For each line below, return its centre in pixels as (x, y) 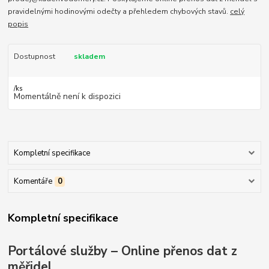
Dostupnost (34, 57)
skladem (89, 57)
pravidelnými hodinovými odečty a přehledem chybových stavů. (119, 12)
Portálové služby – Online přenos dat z (123, 251)
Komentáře (33, 182)
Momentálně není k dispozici (67, 96)
